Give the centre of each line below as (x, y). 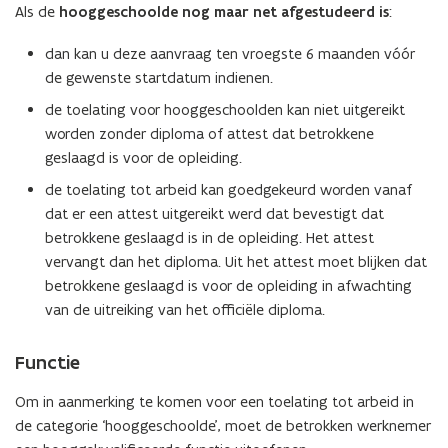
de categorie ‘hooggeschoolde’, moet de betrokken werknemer (223, 425)
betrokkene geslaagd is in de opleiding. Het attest (209, 237)
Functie (47, 362)
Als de (37, 11)
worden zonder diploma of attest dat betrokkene (209, 133)
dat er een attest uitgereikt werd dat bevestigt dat (214, 213)
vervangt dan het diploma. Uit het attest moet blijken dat (236, 261)
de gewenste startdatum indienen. (159, 77)
